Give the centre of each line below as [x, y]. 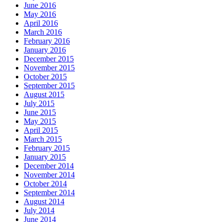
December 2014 [49, 166]
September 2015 [49, 85]
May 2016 [40, 14]
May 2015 [40, 121]
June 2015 [40, 112]
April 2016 [41, 23]
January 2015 [45, 157]
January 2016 [45, 50]
